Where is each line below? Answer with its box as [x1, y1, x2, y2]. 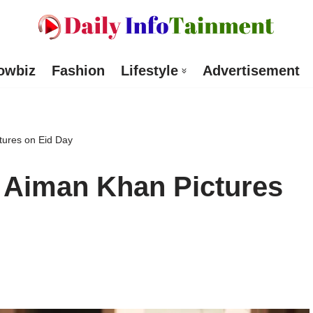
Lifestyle [120, 63, 178, 79]
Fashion [51, 63, 105, 79]
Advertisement [202, 63, 300, 79]
